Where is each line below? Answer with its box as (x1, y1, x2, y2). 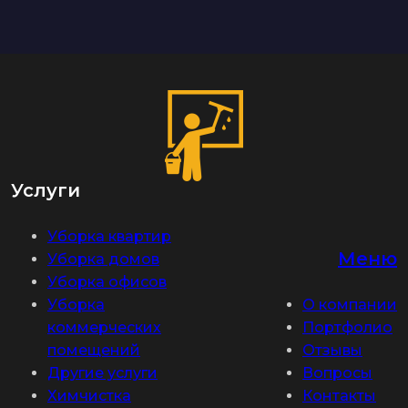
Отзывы (302, 342, 362, 360)
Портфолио (302, 319, 393, 337)
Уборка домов (47, 250, 159, 269)
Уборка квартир (47, 228, 171, 246)
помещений (47, 342, 140, 360)
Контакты (302, 387, 376, 405)
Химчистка (47, 387, 131, 405)
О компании (302, 296, 397, 314)
